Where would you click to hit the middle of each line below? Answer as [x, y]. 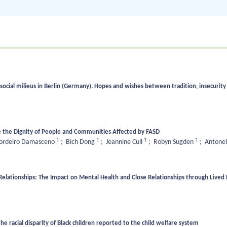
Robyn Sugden [174, 142]
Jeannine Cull [125, 142]
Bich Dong [81, 142]
